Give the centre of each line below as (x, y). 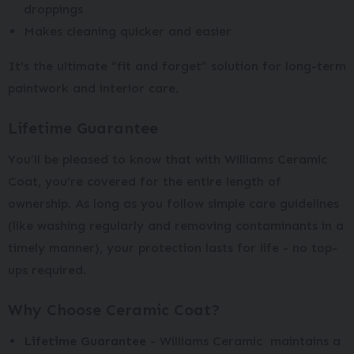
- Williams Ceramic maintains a (243, 341)
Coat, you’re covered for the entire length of (145, 181)
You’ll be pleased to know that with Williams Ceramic (168, 159)
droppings (53, 9)
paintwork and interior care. (93, 88)
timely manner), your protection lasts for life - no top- (173, 248)
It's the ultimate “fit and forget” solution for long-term (177, 66)
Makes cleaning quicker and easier (128, 31)
